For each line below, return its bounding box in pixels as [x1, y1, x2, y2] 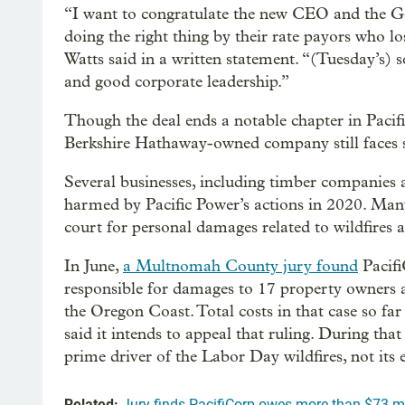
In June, [64, 256, 123, 276]
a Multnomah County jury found [123, 256, 358, 276]
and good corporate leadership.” [64, 71, 289, 91]
